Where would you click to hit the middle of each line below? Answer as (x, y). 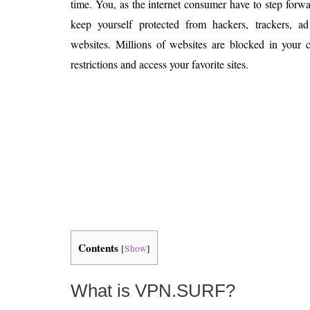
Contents (98, 248)
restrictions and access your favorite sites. (159, 64)
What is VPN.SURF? (153, 291)
